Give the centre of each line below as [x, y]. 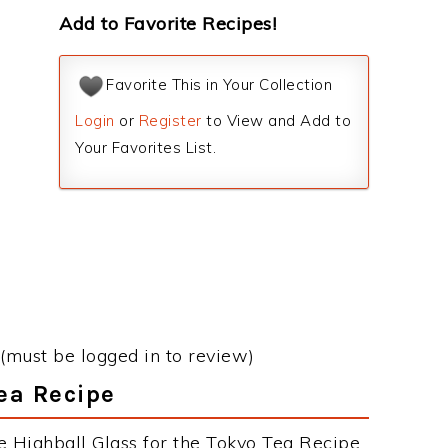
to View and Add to [276, 120]
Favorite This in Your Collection [219, 85]
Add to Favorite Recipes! [167, 23]
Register [170, 120]
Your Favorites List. [145, 147]
